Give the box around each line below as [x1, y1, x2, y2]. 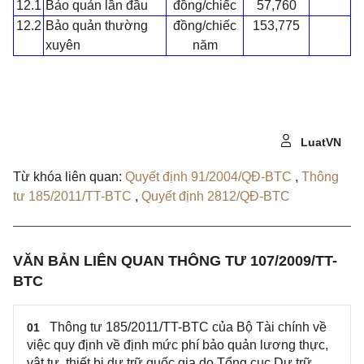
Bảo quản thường [45, 18, 148, 32]
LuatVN [297, 135, 341, 149]
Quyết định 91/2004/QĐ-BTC [125, 169, 295, 184]
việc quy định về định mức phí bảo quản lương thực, [27, 337, 328, 352]
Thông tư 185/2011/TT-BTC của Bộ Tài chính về [50, 319, 327, 334]
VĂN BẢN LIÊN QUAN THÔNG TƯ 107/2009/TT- [13, 252, 337, 269]
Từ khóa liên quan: [13, 169, 122, 184]
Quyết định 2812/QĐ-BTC [141, 188, 290, 203]
